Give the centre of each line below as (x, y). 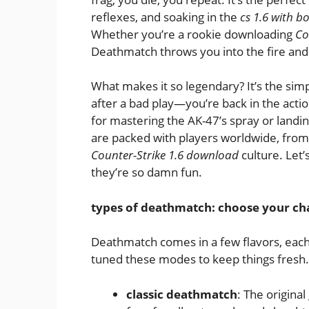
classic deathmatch (182, 294)
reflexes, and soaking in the (166, 17)
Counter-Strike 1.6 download (165, 155)
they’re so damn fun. (147, 172)
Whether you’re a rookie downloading (193, 34)
